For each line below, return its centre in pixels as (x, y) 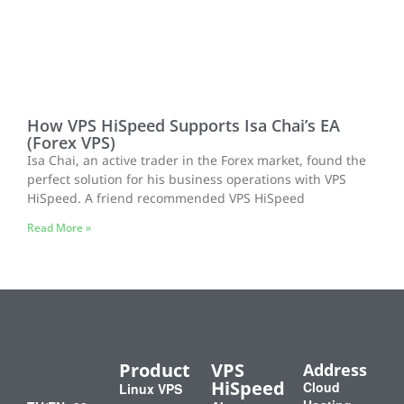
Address (335, 369)
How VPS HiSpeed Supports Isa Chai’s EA (184, 125)
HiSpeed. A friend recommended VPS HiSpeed (166, 198)
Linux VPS (151, 388)
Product (155, 370)
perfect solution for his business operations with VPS (187, 179)
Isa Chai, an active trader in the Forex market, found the (197, 161)
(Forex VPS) (71, 142)
